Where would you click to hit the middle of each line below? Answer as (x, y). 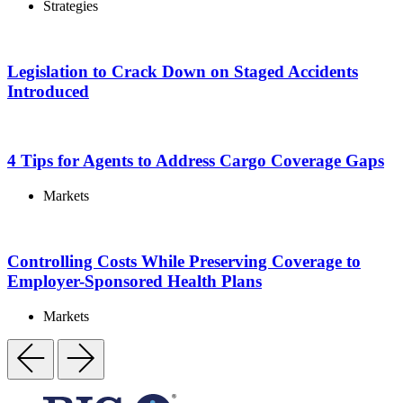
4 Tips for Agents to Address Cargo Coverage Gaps (196, 161)
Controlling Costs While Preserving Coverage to (184, 261)
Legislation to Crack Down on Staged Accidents (183, 72)
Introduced (48, 92)
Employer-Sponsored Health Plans (134, 281)
